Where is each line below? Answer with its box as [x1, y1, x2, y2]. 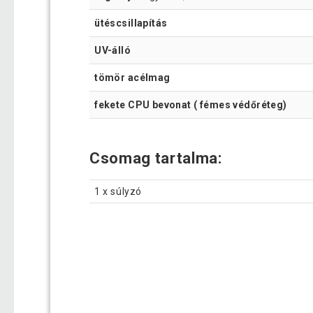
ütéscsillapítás [94, 17, 168, 29]
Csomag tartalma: [89, 149, 226, 167]
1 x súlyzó [94, 185, 142, 197]
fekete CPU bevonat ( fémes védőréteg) [94, 99, 287, 110]
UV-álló [94, 44, 131, 56]
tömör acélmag [94, 71, 170, 83]
